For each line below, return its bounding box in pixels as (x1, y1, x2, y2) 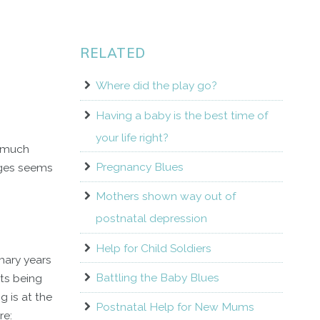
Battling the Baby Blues (95, 271, 219, 285)
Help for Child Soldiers (95, 241, 211, 255)
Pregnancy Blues (95, 160, 184, 174)
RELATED (79, 44, 146, 62)
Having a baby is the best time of (95, 108, 268, 122)
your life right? (95, 130, 169, 144)
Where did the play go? (95, 79, 217, 93)
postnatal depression (95, 211, 207, 226)
